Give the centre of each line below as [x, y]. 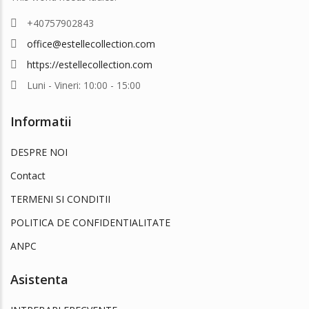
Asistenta [39, 279]
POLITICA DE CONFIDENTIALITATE [90, 222]
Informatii [41, 121]
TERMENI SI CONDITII [60, 199]
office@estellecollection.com [91, 43]
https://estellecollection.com [90, 64]
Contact [28, 175]
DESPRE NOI [39, 152]
